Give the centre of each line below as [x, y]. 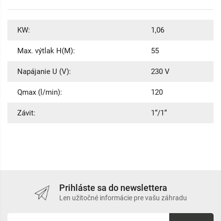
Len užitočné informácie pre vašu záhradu [123, 198]
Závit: [26, 113]
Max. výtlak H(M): [46, 51]
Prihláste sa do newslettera [113, 188]
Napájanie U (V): [44, 72]
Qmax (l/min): [40, 92]
